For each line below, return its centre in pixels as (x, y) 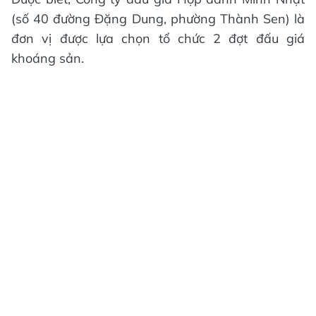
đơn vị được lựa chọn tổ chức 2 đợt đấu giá (158, 38)
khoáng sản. (48, 58)
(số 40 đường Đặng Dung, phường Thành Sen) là (158, 18)
